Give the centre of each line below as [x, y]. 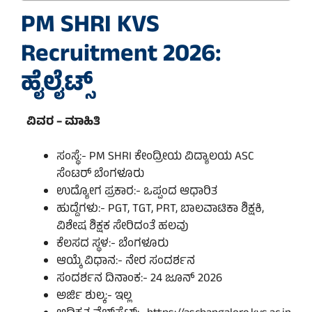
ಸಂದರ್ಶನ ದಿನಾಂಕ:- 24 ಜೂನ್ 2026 [139, 280]
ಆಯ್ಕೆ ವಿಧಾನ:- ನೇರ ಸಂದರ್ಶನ [126, 262]
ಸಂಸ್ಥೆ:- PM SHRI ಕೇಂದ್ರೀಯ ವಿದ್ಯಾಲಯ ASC [155, 158]
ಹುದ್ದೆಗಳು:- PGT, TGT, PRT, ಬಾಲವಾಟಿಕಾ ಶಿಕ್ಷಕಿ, [160, 210]
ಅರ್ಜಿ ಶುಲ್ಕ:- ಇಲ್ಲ [94, 297]
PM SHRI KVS [90, 26]
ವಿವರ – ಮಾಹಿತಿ [63, 122]
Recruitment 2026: [121, 56]
